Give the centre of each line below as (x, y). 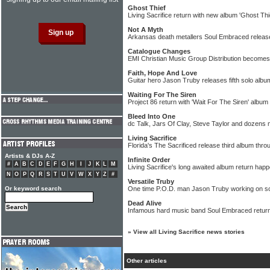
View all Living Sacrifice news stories (189, 232)
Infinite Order (149, 160)
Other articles (147, 261)
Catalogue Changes (159, 51)
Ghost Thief (147, 8)
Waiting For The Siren (162, 95)
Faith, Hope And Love (162, 73)
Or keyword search (33, 188)
